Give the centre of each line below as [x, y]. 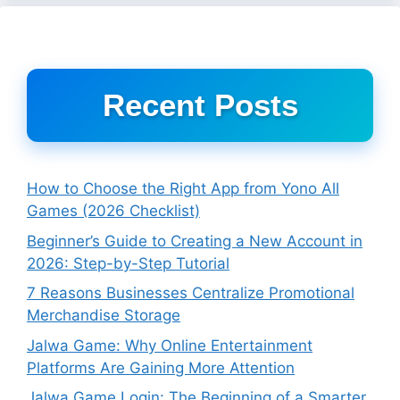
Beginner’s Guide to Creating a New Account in [195, 241]
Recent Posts [200, 105]
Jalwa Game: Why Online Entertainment [170, 345]
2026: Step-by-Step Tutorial [128, 263]
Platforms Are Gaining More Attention [161, 367]
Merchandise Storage [104, 316]
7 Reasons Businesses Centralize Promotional [191, 293]
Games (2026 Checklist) [113, 211]
